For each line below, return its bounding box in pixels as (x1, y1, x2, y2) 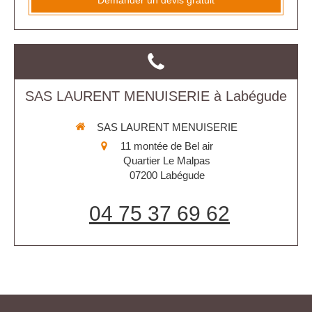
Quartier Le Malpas (123, 155, 210, 167)
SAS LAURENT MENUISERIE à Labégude (25, 88, 287, 104)
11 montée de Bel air (120, 140, 213, 153)
